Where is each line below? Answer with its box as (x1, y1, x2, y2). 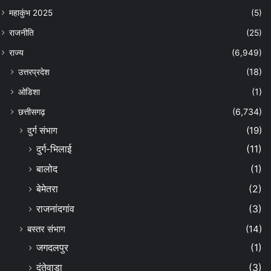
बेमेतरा (36, 183, 58, 195)
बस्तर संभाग (27, 223, 65, 235)
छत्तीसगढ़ (18, 106, 45, 117)
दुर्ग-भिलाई (36, 143, 71, 155)
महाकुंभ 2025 (9, 7, 53, 18)
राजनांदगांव (36, 203, 74, 215)
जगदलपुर (36, 241, 68, 253)
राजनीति (9, 27, 34, 38)
